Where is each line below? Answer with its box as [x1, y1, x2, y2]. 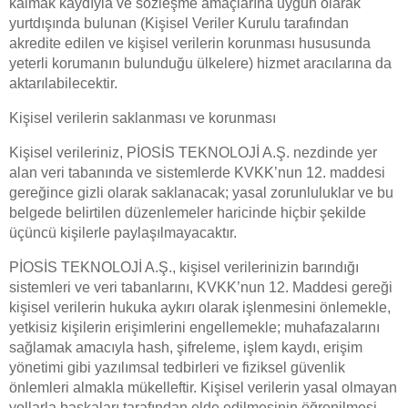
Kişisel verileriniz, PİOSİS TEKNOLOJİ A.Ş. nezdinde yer [9, 145, 377, 160]
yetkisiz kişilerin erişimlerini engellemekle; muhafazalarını [9, 320, 380, 335]
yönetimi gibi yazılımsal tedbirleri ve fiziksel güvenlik [9, 360, 345, 375]
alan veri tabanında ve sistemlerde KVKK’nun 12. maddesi [9, 165, 385, 180]
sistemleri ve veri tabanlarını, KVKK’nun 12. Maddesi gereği [9, 280, 393, 295]
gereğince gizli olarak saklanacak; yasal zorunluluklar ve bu [9, 185, 393, 200]
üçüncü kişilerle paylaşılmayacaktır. [9, 225, 237, 240]
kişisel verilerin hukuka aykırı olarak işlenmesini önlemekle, [9, 300, 391, 315]
